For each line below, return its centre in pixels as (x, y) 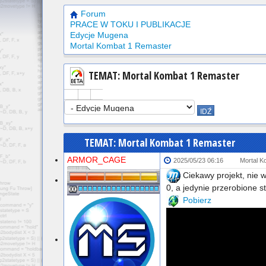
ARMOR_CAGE (96, 160)
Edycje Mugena (99, 35)
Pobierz (197, 200)
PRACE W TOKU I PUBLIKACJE (130, 24)
